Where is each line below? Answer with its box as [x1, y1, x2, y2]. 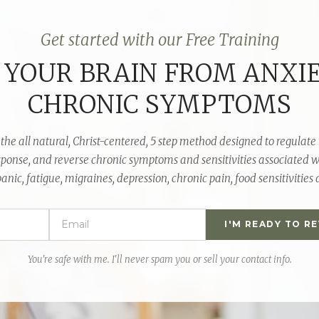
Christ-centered [72, 135, 146, 149]
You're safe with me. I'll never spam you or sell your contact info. [27, 253, 292, 266]
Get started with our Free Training [40, 29, 279, 50]
